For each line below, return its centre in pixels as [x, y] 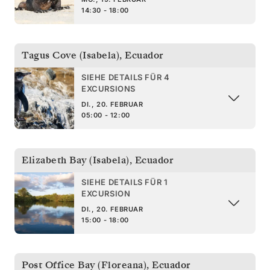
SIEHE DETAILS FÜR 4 [126, 77]
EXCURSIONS [108, 88]
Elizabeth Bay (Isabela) [76, 160]
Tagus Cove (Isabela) [71, 55]
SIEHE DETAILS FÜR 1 [125, 182]
